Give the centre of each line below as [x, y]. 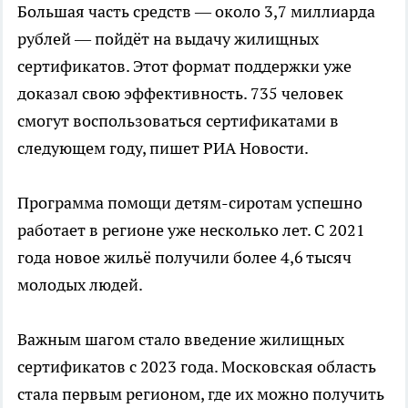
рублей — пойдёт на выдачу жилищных [168, 38]
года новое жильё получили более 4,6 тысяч [184, 257]
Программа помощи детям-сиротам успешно [190, 202]
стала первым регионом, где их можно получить [201, 393]
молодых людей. [80, 284]
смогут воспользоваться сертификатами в [178, 120]
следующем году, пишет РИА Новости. [163, 148]
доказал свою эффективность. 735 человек [180, 93]
